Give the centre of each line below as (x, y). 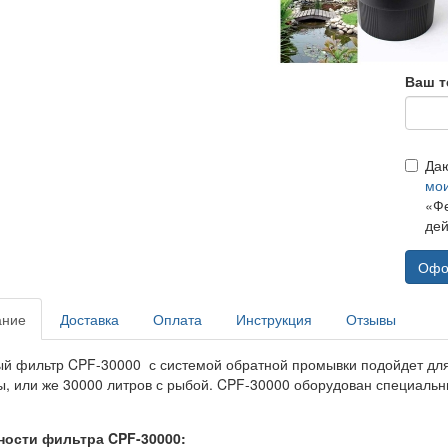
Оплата (177, 319)
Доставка (89, 319)
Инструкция (273, 319)
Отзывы (370, 319)
